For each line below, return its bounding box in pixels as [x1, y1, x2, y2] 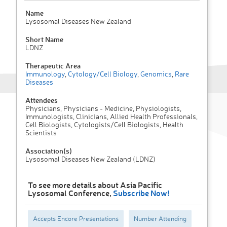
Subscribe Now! [113, 187, 169, 199]
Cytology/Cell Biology [66, 69, 137, 79]
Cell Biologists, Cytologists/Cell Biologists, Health [25, 120, 183, 129]
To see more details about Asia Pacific [28, 179, 162, 191]
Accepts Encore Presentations [33, 214, 119, 223]
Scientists [25, 128, 57, 137]
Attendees [25, 95, 58, 105]
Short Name [25, 34, 63, 45]
